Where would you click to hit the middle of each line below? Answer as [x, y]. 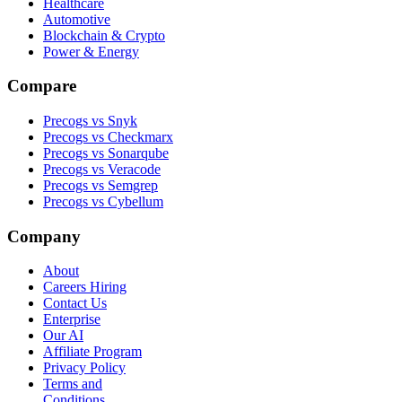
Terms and [73, 384]
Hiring [108, 287]
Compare [42, 86]
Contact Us [75, 303]
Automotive [77, 19]
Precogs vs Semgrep [100, 186]
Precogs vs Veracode [102, 170]
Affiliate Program [92, 352]
